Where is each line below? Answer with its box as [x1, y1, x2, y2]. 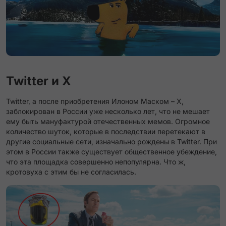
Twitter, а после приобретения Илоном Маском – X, [6, 97, 184, 105]
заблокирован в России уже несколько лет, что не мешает [6, 107, 210, 116]
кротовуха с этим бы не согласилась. [6, 167, 136, 176]
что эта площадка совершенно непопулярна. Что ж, [6, 157, 186, 166]
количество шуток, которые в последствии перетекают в [6, 127, 205, 136]
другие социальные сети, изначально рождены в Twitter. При [6, 137, 217, 146]
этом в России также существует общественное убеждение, [6, 147, 217, 156]
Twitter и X [6, 74, 71, 88]
